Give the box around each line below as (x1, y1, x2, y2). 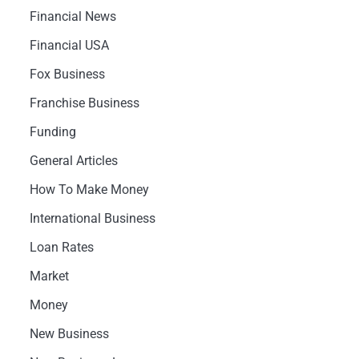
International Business (29, 211, 155, 226)
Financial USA (29, 38, 109, 53)
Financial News (29, 9, 116, 24)
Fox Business (29, 67, 105, 82)
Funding (29, 124, 76, 139)
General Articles (29, 153, 118, 168)
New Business (29, 326, 109, 341)
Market (29, 268, 69, 284)
